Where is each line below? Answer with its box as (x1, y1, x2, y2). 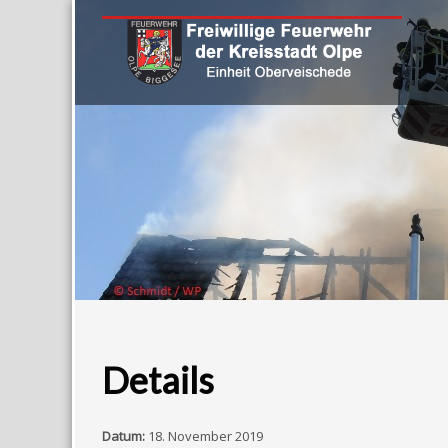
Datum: (102, 427, 145, 445)
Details (102, 358, 214, 402)
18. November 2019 (145, 427, 266, 445)
